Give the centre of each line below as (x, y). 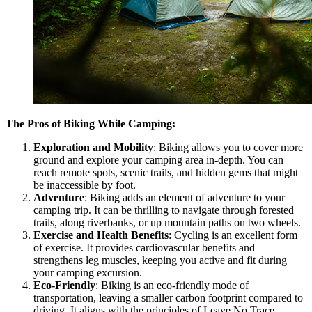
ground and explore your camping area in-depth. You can (158, 160)
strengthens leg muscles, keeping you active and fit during (160, 260)
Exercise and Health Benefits (101, 235)
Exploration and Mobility (93, 148)
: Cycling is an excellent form (233, 235)
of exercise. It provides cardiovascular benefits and (144, 248)
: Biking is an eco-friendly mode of (172, 286)
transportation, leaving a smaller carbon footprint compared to (168, 298)
